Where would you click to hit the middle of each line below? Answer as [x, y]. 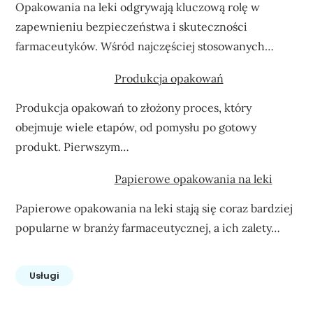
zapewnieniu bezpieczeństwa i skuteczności [132, 26]
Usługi [45, 275]
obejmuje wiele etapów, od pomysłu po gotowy [136, 127]
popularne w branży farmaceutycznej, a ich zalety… [148, 227]
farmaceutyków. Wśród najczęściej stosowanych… [145, 46]
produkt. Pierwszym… [73, 146]
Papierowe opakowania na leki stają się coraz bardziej [154, 208]
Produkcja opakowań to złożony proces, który [134, 107]
